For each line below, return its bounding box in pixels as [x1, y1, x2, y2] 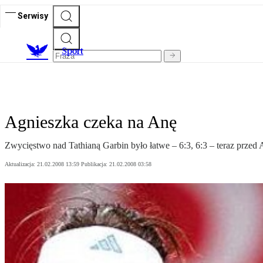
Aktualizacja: [5, 161, 37, 168]
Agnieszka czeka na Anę [5, 112, 177, 132]
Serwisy [18, 11, 48, 21]
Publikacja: [81, 161, 109, 168]
